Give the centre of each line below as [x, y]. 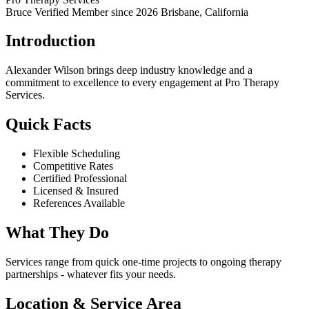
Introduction [50, 41]
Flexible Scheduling [77, 154]
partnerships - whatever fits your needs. [91, 274]
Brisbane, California [205, 12]
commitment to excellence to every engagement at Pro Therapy [142, 83]
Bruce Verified [39, 12]
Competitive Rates [73, 166]
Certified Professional [80, 179]
